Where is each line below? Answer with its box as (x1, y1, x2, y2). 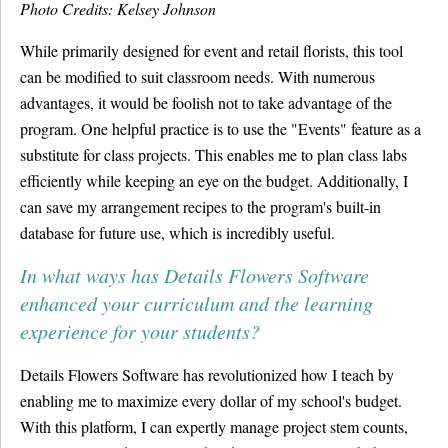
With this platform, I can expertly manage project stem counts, (20, 416, 408, 437)
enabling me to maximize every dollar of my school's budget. (20, 390, 402, 411)
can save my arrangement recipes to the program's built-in (20, 196, 381, 217)
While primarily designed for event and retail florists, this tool (20, 40, 403, 61)
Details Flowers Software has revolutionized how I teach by (20, 364, 394, 385)
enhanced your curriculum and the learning (20, 290, 373, 316)
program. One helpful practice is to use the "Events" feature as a (20, 118, 421, 139)
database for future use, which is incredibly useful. (20, 222, 335, 243)
